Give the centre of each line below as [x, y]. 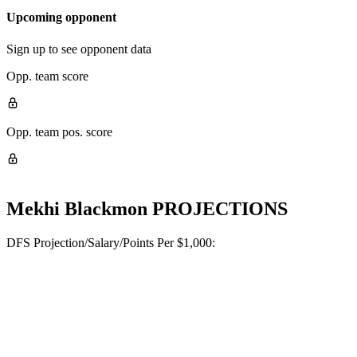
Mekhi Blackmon [77, 208]
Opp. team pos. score [59, 131]
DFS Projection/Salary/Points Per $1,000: [111, 242]
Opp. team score [47, 76]
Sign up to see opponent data [79, 49]
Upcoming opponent [61, 18]
